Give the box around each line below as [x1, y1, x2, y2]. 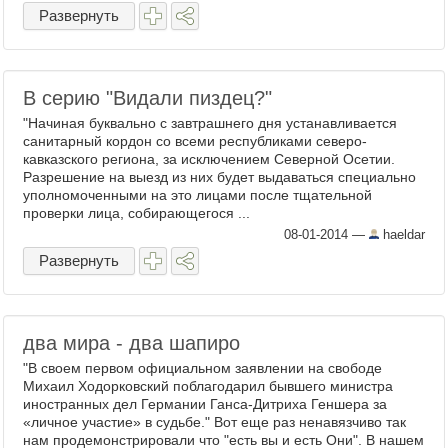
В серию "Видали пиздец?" [23, 87, 272, 109]
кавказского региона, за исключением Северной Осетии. [23, 151, 395, 167]
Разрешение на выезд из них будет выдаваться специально [23, 169, 416, 185]
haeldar [379, 227, 425, 242]
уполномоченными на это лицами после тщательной [23, 187, 372, 203]
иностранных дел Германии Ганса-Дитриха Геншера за [23, 396, 387, 412]
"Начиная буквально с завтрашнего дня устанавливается [23, 115, 397, 131]
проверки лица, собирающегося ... [23, 205, 250, 221]
